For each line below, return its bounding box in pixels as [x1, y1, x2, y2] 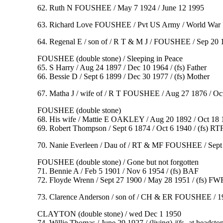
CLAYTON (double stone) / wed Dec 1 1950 [37, 210, 181, 219]
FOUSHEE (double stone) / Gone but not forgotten [37, 158, 199, 167]
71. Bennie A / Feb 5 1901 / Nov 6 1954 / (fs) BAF [37, 167, 199, 176]
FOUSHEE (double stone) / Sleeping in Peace [37, 54, 183, 63]
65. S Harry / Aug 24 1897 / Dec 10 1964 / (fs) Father [37, 63, 207, 72]
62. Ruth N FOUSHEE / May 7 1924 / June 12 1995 [37, 3, 204, 12]
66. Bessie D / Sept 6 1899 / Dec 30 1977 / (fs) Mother [37, 72, 210, 81]
